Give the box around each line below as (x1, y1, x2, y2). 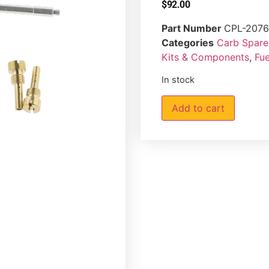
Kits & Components (162, 51, 249, 64)
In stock (162, 74, 195, 86)
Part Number (162, 22, 224, 35)
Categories (162, 37, 214, 49)
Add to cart (172, 101, 225, 114)
